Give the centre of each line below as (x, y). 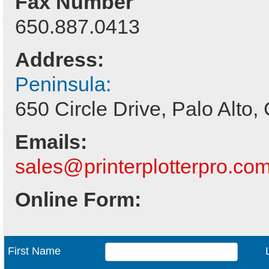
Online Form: (78, 199)
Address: (59, 59)
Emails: (51, 142)
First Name (34, 251)
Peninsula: (66, 84)
